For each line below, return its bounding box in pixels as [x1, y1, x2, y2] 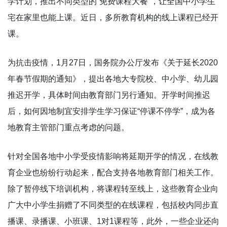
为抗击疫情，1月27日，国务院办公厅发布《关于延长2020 [8, 58, 218, 67]
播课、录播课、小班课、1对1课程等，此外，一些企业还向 [8, 216, 219, 225]
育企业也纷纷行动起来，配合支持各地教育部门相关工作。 [8, 168, 218, 177]
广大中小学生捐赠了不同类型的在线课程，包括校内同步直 [8, 200, 218, 209]
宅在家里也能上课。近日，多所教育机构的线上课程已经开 [8, 13, 218, 22]
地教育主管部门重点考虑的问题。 [8, 123, 129, 132]
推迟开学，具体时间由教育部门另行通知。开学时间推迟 [8, 90, 210, 99]
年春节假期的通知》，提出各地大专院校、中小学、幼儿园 [8, 74, 218, 83]
